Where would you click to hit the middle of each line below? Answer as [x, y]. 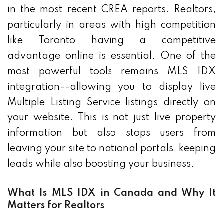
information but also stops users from [111, 134]
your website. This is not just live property [111, 118]
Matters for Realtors [56, 206]
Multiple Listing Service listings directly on [111, 103]
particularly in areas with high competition [111, 26]
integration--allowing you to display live [111, 87]
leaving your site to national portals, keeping [111, 149]
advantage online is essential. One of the [111, 56]
